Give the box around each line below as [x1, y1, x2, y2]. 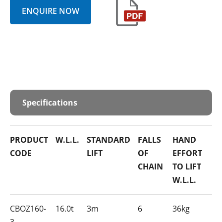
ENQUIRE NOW [22, 5, 79, 16]
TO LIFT [172, 161, 201, 172]
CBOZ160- [10, 203, 46, 215]
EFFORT [172, 148, 202, 159]
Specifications [22, 97, 77, 109]
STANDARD [87, 134, 130, 146]
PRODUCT [10, 134, 48, 146]
